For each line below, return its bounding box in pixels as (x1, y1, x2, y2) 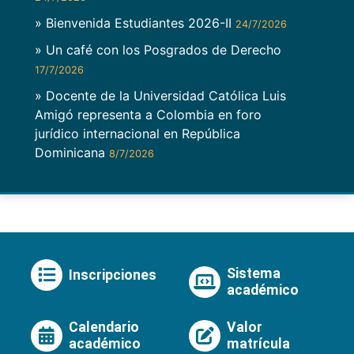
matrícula (227, 336, 290, 352)
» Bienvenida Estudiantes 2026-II (35, 15, 235, 32)
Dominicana (35, 145, 109, 161)
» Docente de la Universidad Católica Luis (35, 88, 286, 104)
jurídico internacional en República (35, 126, 240, 142)
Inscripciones (69, 266, 156, 283)
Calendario (69, 319, 139, 336)
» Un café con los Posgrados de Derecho (35, 42, 281, 58)
